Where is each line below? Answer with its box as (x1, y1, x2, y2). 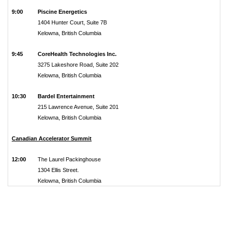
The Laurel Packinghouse (38, 156, 101, 162)
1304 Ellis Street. (38, 167, 79, 173)
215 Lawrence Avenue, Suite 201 (38, 104, 119, 110)
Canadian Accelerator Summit (12, 135, 92, 141)
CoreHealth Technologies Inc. (38, 51, 117, 57)
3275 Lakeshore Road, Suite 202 (38, 62, 119, 68)
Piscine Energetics (38, 9, 87, 15)
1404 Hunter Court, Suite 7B (38, 19, 107, 25)
